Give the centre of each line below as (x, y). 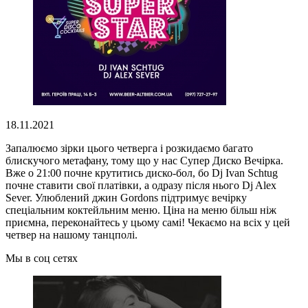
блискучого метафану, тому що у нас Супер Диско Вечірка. (144, 160)
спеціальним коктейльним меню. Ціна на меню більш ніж (141, 210)
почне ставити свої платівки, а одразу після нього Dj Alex (141, 185)
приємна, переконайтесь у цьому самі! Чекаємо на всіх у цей (148, 222)
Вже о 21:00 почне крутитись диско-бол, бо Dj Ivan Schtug (142, 173)
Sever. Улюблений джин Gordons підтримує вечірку (126, 197)
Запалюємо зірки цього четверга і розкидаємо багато (129, 148)
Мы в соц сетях (42, 258)
